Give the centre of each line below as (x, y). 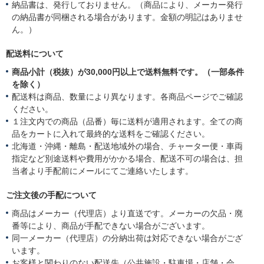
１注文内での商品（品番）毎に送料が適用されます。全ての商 (127, 122)
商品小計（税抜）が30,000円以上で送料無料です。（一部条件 (128, 72)
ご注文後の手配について (51, 195)
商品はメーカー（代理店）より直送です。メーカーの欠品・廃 (127, 214)
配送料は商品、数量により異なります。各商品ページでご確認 (127, 97)
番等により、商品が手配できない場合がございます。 (111, 226)
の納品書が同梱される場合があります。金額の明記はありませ (127, 17)
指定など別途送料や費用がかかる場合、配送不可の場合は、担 (127, 159)
